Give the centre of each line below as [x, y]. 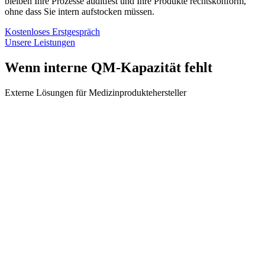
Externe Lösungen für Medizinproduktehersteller [96, 92]
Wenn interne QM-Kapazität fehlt [109, 67]
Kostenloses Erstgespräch [52, 31]
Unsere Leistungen [40, 42]
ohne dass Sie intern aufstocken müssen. [80, 11]
